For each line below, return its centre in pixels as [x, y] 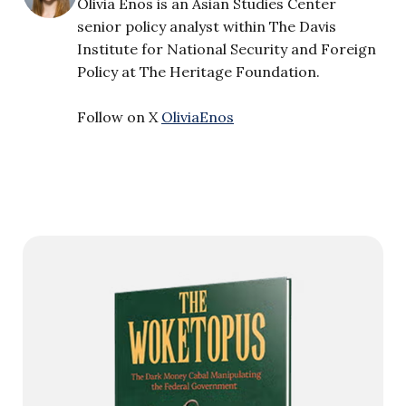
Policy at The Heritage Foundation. [198, 71]
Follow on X [119, 116]
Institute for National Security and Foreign [227, 48]
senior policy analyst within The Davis [207, 26]
